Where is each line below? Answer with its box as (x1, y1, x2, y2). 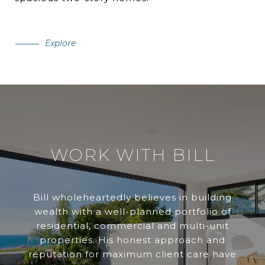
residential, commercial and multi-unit (36, 220, 229, 232)
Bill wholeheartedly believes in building (33, 192, 232, 203)
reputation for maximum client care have (28, 248, 237, 260)
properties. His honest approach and (40, 234, 225, 246)
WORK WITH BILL (50, 145, 215, 166)
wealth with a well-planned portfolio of (34, 206, 231, 218)
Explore (45, 38, 76, 49)
